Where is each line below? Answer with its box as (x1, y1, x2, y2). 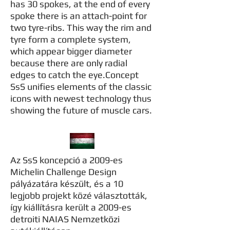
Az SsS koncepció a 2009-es (10, 155, 123, 165)
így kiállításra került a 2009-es (10, 202, 131, 213)
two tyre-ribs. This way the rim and (10, 22, 151, 33)
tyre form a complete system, (10, 34, 131, 45)
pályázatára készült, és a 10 (10, 178, 123, 189)
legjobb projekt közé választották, (10, 190, 147, 201)
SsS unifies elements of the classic (10, 81, 151, 92)
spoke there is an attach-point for (10, 10, 147, 21)
